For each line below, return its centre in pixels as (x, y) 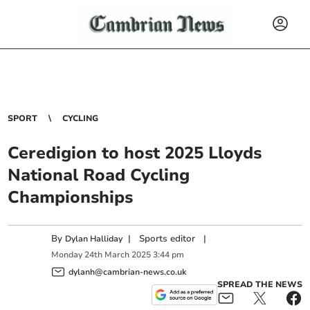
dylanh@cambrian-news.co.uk (128, 272)
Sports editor (167, 239)
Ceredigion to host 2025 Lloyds (135, 153)
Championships (71, 197)
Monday (67, 255)
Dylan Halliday (94, 239)
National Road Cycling (99, 175)
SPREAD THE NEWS (259, 284)
